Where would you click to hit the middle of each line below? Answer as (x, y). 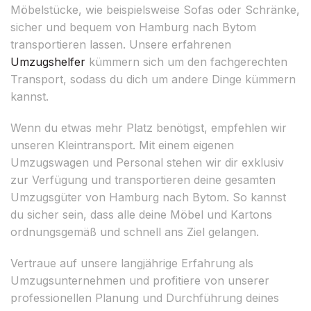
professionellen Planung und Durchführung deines (145, 297)
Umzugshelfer (48, 61)
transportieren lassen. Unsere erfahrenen (121, 44)
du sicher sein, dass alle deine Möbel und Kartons (141, 214)
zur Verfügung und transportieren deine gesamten (143, 179)
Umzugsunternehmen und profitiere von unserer (140, 280)
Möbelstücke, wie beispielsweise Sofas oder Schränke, (155, 9)
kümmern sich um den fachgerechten (186, 61)
